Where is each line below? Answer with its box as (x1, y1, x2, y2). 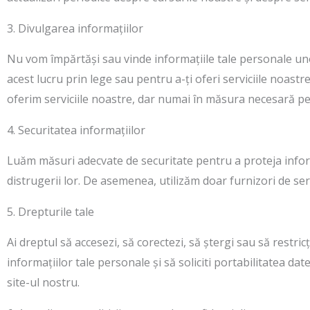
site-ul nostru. (7, 275, 80, 290)
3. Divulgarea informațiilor (7, 21, 143, 36)
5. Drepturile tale (7, 204, 94, 219)
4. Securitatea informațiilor (7, 122, 145, 138)
